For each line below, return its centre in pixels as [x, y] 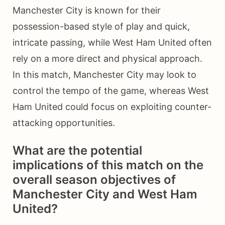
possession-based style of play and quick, [101, 26]
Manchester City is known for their [87, 10]
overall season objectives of [94, 179]
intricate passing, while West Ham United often [112, 42]
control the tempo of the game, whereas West [111, 90]
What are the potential [77, 150]
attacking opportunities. [64, 123]
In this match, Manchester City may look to [104, 74]
